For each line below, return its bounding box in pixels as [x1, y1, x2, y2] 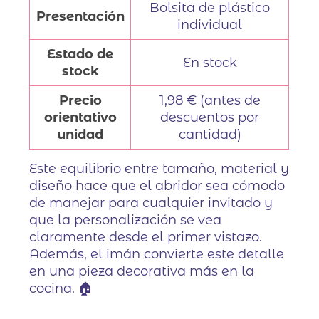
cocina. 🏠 [29, 280, 94, 296]
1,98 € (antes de [159, 92, 261, 108]
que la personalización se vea [29, 211, 222, 228]
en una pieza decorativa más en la [29, 263, 255, 279]
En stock [182, 54, 237, 70]
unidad [57, 126, 104, 142]
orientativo [43, 109, 117, 125]
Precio [58, 92, 102, 108]
